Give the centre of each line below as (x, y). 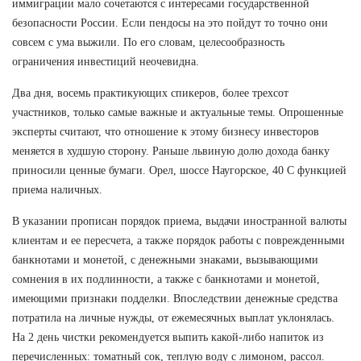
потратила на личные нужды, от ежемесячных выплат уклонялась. (173, 317)
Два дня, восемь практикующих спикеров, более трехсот (150, 93)
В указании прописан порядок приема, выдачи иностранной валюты (179, 221)
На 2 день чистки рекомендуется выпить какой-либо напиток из (168, 337)
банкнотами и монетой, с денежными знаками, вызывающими (165, 259)
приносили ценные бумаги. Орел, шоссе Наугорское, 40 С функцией (179, 170)
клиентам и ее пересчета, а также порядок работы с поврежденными (178, 240)
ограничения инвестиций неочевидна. (106, 61)
